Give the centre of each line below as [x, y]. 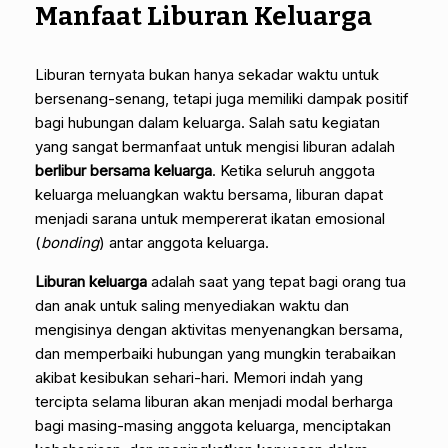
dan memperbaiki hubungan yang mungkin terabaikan [215, 353]
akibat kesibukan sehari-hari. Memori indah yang [199, 377]
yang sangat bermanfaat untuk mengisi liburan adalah [215, 146]
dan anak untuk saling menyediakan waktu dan [192, 305]
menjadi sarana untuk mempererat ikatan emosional [210, 218]
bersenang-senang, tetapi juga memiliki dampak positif [222, 98]
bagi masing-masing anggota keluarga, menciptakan [213, 425]
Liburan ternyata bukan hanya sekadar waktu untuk [207, 74]
